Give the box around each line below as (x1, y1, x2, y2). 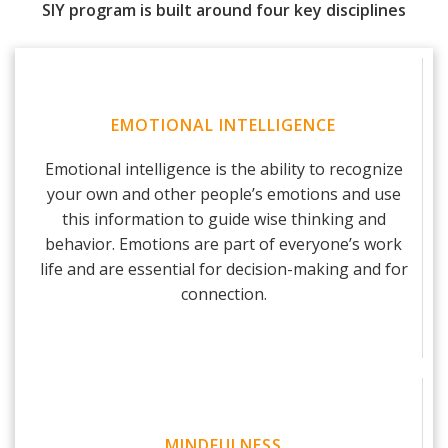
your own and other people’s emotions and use (46, 183, 401, 205)
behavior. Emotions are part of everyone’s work (45, 233, 402, 255)
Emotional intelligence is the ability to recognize (44, 158, 403, 180)
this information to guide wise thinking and (61, 208, 386, 230)
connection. (180, 283, 267, 305)
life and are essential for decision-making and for (39, 258, 408, 280)
